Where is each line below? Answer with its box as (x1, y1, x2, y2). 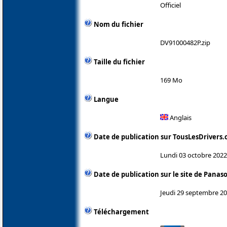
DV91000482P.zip (160, 37, 210, 47)
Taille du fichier (94, 57, 145, 66)
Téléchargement (94, 207, 149, 216)
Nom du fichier (94, 19, 143, 29)
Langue (94, 94, 119, 104)
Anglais (168, 112, 192, 122)
